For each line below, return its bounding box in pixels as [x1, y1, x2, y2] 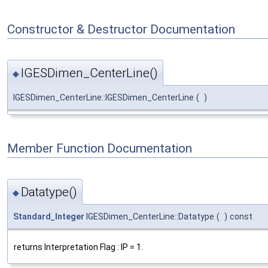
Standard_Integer [13, 211, 84, 221]
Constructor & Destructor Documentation [7, 22, 235, 37]
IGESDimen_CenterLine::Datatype [84, 211, 214, 221]
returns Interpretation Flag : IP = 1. [14, 242, 143, 252]
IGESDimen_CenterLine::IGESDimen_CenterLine [13, 93, 194, 103]
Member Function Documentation [7, 141, 192, 156]
